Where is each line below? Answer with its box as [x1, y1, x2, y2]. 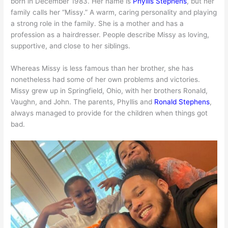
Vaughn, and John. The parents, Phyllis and [11, 97, 155, 106]
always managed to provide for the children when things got [11, 108, 208, 117]
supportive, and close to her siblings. [11, 41, 131, 50]
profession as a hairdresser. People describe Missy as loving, [11, 30, 210, 39]
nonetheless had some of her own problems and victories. [11, 75, 201, 83]
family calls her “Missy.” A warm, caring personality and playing [11, 8, 217, 16]
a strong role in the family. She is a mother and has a [11, 19, 184, 27]
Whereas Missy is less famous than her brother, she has [11, 64, 194, 72]
